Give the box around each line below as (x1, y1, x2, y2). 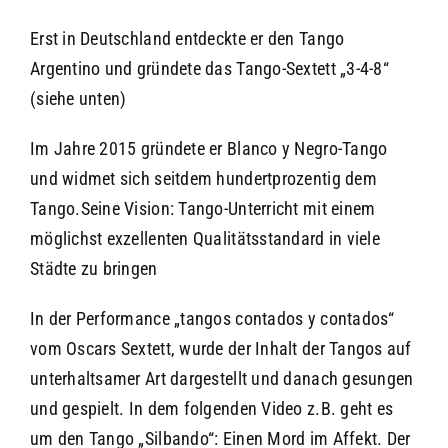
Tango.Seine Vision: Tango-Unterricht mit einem (29, 197, 376, 219)
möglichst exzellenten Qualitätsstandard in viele (29, 227, 380, 249)
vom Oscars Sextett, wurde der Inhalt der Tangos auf (29, 337, 412, 359)
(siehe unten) (29, 87, 127, 109)
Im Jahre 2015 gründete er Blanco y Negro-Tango (29, 137, 388, 159)
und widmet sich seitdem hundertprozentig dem (29, 167, 377, 189)
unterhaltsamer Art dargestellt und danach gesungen (29, 367, 414, 389)
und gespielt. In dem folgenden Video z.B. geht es (29, 397, 394, 419)
